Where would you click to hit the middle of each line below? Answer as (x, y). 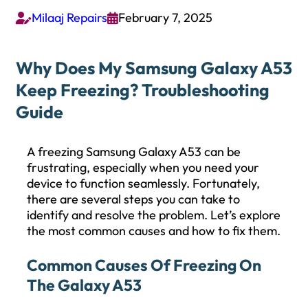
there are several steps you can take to (133, 199)
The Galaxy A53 (84, 285)
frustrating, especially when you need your (143, 167)
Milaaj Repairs (69, 18)
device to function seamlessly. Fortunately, (143, 183)
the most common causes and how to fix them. (154, 230)
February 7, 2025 (165, 18)
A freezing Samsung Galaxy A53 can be (134, 151)
